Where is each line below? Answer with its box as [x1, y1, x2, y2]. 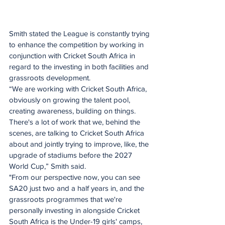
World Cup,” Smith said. [9, 162, 86, 171]
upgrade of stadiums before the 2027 [9, 151, 134, 160]
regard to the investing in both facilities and [9, 62, 151, 71]
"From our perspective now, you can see [9, 173, 142, 182]
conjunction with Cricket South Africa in [9, 51, 137, 60]
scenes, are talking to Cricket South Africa [9, 129, 146, 138]
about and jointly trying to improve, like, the [9, 140, 151, 149]
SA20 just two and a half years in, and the [9, 184, 146, 193]
